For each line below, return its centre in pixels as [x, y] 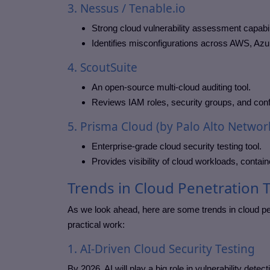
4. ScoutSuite [102, 68]
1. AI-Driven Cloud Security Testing [161, 249]
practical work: [96, 225]
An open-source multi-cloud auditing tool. [171, 87]
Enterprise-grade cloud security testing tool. [177, 146]
